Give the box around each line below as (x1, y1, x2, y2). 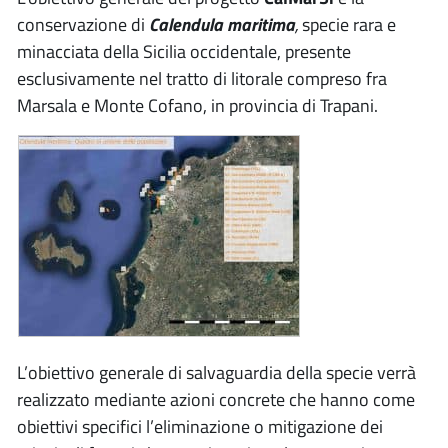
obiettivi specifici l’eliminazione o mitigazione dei (17, 413, 383, 440)
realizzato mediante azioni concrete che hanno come (17, 386, 415, 413)
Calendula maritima (149, 11, 295, 38)
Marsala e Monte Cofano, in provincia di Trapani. (17, 92, 378, 119)
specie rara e (298, 11, 396, 38)
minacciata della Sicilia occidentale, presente (17, 38, 351, 65)
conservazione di (17, 11, 149, 38)
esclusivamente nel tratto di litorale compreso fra (17, 65, 387, 92)
